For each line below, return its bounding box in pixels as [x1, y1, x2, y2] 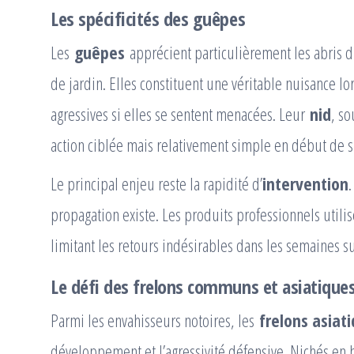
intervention [262, 171, 348, 196]
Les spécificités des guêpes [51, 6, 246, 32]
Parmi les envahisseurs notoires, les [51, 308, 259, 333]
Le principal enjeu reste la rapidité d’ [51, 171, 262, 196]
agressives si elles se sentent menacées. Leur [51, 102, 310, 126]
